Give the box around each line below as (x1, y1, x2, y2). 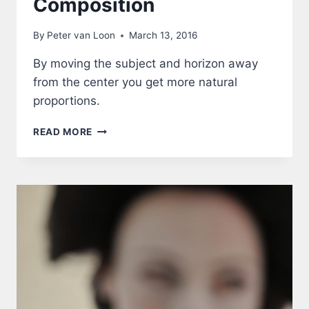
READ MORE (33, 126, 93, 138)
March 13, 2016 (129, 30, 198, 41)
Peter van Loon (47, 30, 116, 41)
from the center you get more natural (33, 75, 237, 90)
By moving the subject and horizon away (33, 57, 258, 71)
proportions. (33, 94, 100, 108)
